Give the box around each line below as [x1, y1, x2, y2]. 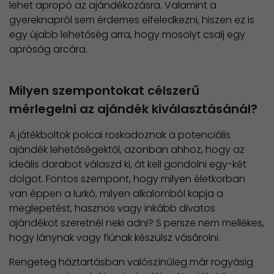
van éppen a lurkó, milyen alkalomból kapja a [9, 187, 223, 201]
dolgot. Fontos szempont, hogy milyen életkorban [9, 172, 245, 187]
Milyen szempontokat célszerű [9, 81, 199, 99]
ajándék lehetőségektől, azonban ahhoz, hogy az [9, 143, 245, 157]
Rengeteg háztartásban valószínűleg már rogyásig [9, 255, 253, 270]
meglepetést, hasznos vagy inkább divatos [9, 201, 215, 216]
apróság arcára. [9, 42, 90, 56]
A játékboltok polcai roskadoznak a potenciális [9, 128, 231, 143]
